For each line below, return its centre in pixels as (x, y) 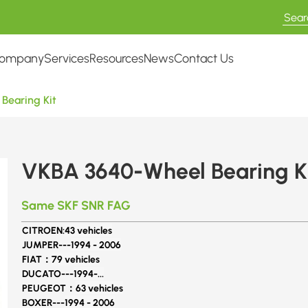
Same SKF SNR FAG (76, 205)
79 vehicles (76, 259)
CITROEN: (43, 230)
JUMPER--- (46, 244)
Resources (117, 58)
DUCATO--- (48, 273)
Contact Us (204, 58)
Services (67, 58)
